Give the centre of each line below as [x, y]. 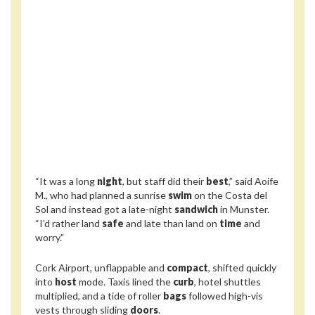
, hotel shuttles [227, 281]
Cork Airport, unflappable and [101, 267]
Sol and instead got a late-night [105, 210]
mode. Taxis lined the [125, 281]
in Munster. [244, 210]
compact [187, 267]
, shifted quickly [242, 267]
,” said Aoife [253, 181]
